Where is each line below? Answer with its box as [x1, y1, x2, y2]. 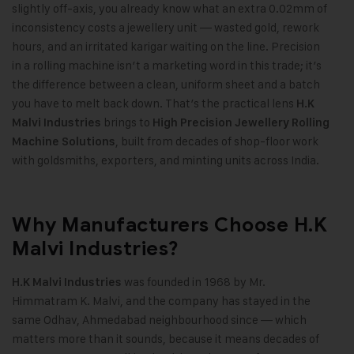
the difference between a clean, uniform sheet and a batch [12, 77, 320, 92]
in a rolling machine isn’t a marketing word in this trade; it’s [12, 58, 322, 73]
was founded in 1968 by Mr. [122, 274, 265, 290]
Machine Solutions [12, 134, 115, 149]
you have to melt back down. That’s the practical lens [12, 96, 296, 111]
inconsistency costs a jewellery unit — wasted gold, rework [12, 20, 319, 36]
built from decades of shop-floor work [119, 134, 318, 149]
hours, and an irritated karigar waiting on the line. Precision [12, 39, 320, 55]
